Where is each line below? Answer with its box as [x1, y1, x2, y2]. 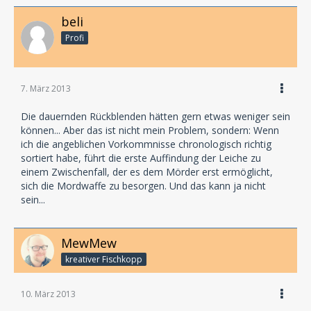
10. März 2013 [21, 287, 76, 300]
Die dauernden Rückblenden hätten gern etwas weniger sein [21, 110, 290, 123]
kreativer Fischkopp [65, 253, 142, 265]
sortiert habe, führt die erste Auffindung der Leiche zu [21, 151, 261, 165]
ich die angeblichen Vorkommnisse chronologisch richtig [21, 137, 271, 151]
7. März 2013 [21, 83, 71, 94]
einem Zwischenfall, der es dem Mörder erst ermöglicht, [21, 165, 273, 178]
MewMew [61, 235, 117, 251]
